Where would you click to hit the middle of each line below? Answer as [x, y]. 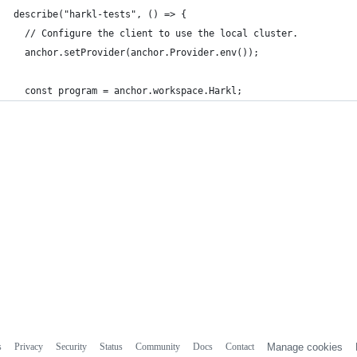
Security [71, 346]
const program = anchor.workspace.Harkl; [128, 91]
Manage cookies [304, 347]
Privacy [28, 346]
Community [157, 346]
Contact [239, 346]
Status [111, 346]
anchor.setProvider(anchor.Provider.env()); [136, 53]
